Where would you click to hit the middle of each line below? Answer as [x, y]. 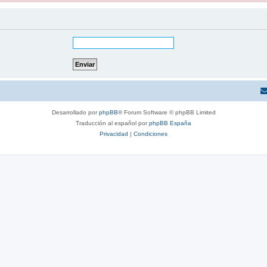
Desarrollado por [75, 113]
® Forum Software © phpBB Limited [167, 113]
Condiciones [150, 134]
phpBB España [170, 123]
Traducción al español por [112, 123]
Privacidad [114, 134]
